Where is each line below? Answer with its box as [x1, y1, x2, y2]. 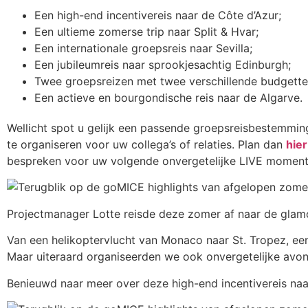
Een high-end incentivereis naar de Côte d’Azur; [34, 8, 281, 23]
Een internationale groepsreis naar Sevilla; [34, 41, 252, 56]
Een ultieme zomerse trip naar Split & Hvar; [34, 25, 258, 39]
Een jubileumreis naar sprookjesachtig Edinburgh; [34, 58, 291, 72]
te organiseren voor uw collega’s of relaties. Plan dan [7, 137, 286, 152]
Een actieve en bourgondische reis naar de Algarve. [34, 91, 302, 105]
